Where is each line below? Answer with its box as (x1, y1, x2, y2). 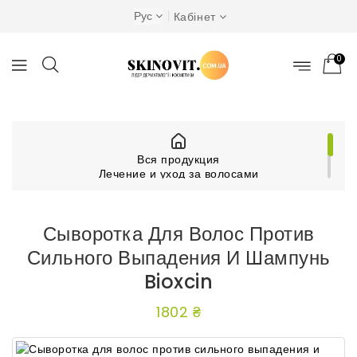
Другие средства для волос (102, 180, 255, 196)
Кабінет (173, 8, 216, 25)
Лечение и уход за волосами (98, 166, 259, 182)
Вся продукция (137, 151, 220, 167)
